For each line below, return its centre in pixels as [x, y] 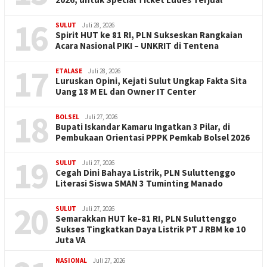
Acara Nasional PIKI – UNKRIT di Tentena [137, 46]
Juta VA [71, 240]
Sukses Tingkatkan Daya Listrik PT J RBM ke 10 [150, 229]
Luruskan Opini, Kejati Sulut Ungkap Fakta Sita [151, 81]
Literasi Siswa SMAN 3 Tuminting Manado [139, 184]
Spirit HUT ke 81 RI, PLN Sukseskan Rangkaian [149, 35]
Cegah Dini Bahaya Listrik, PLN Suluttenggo [145, 173]
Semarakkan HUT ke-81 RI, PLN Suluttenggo [146, 219]
